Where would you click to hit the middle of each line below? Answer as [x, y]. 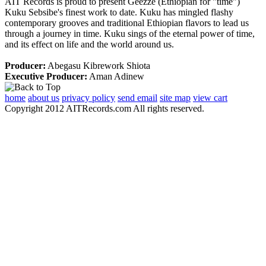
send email [137, 97]
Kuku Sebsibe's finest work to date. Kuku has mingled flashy [119, 12]
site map [175, 97]
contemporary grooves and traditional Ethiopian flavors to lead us [127, 23]
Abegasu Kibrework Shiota [98, 65]
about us [44, 97]
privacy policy [88, 97]
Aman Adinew [116, 76]
